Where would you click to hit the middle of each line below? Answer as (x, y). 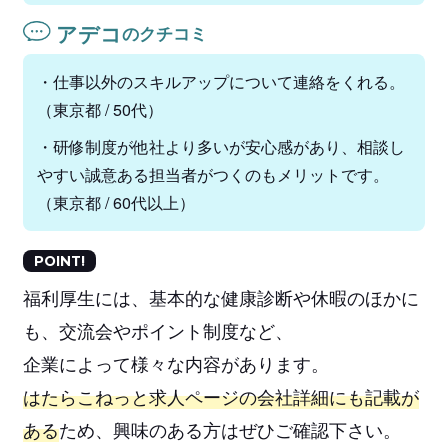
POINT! (60, 260)
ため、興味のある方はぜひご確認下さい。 (229, 428)
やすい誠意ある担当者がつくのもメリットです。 (212, 175)
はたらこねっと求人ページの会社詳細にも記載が (220, 395)
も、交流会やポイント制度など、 (157, 329)
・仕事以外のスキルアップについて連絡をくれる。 (220, 82)
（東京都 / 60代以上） (115, 203)
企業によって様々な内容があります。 (175, 362)
